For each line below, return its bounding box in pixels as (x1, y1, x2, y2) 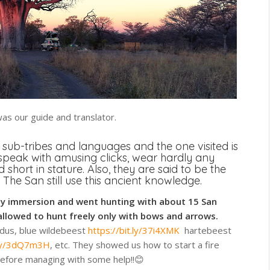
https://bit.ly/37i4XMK (88, 224, 180, 237)
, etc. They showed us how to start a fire (50, 239, 220, 251)
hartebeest (180, 224, 232, 237)
